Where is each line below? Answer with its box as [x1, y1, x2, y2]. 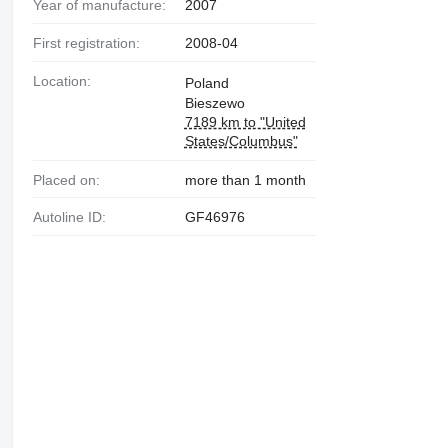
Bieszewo [184, 94, 245, 111]
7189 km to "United [184, 113, 306, 130]
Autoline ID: [41, 209, 106, 226]
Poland [184, 74, 229, 91]
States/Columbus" [184, 132, 298, 149]
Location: [40, 72, 91, 89]
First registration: [41, 34, 140, 51]
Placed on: [41, 171, 100, 188]
